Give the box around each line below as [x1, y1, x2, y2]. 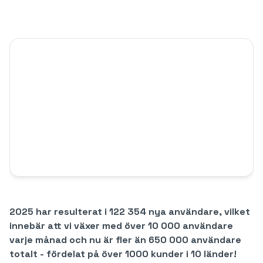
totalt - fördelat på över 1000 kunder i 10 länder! [9, 248, 237, 260]
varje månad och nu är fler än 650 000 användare [9, 234, 241, 246]
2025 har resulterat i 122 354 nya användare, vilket [9, 205, 250, 218]
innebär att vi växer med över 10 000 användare [9, 220, 233, 232]
